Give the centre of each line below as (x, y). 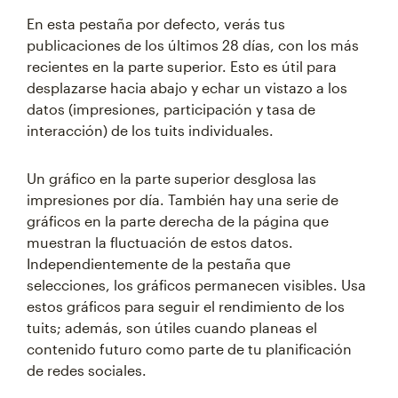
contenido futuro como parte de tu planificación (189, 349)
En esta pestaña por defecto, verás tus (156, 24)
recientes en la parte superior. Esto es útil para (182, 66)
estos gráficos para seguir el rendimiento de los (186, 306)
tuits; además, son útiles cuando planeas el (172, 327)
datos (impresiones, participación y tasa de (171, 109)
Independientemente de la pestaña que (159, 263)
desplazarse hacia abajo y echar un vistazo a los (187, 88)
